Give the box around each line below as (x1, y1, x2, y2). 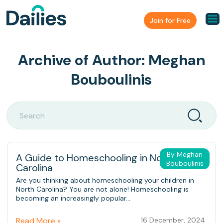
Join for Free (149, 15, 191, 25)
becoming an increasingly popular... (15, 194, 130, 203)
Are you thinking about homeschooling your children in (15, 176, 194, 185)
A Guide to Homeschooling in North (15, 151, 175, 165)
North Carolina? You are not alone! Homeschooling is (15, 185, 189, 194)
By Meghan (167, 150, 203, 159)
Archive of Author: (17, 50, 148, 70)
